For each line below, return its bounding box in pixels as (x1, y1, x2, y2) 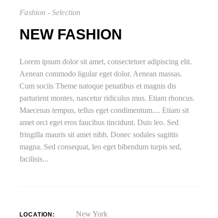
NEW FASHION (19, 26, 123, 42)
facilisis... (19, 155, 49, 163)
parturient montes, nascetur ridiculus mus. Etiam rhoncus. (19, 94, 195, 102)
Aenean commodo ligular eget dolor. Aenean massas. (19, 70, 182, 78)
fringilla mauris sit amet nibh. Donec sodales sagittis (19, 130, 179, 139)
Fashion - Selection (19, 8, 81, 17)
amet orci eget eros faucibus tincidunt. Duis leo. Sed (19, 118, 179, 127)
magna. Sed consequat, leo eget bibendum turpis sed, (19, 143, 182, 151)
